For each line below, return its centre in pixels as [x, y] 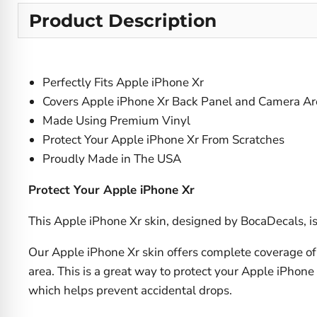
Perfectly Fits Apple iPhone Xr [123, 82]
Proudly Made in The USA [112, 158]
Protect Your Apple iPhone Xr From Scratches [163, 139]
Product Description [123, 20]
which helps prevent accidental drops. [130, 290]
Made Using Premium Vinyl [116, 120]
